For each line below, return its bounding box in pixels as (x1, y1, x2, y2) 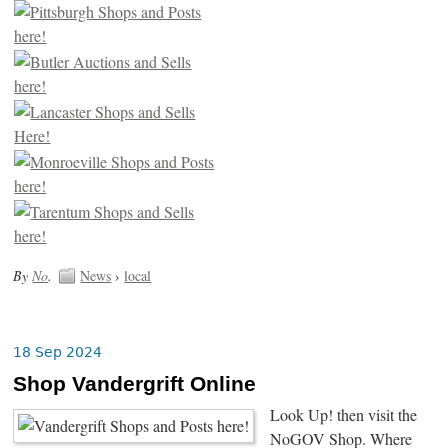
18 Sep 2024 (13, 343, 103, 360)
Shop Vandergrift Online (13, 372, 257, 397)
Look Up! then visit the (270, 404, 418, 427)
